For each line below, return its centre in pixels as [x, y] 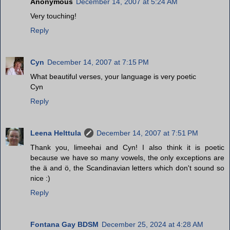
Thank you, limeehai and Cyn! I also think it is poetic [127, 148]
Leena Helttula [56, 133]
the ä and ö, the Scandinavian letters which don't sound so [127, 168]
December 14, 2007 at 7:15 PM [98, 62]
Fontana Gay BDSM [64, 225]
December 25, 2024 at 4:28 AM [152, 225]
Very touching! [53, 16]
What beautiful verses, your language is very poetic [113, 77]
